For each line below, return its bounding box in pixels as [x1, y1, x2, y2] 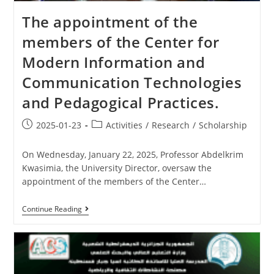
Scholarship [198, 119, 247, 131]
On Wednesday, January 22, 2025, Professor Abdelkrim [21, 149, 243, 161]
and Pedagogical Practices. [21, 92, 220, 113]
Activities [105, 119, 143, 131]
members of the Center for [21, 32, 220, 53]
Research [151, 119, 190, 131]
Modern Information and [21, 52, 206, 73]
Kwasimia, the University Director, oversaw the [21, 162, 212, 174]
